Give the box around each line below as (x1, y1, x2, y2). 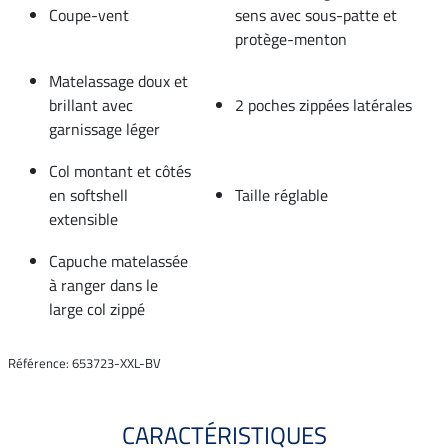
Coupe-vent (49, 2, 129, 27)
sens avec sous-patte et (235, 2, 397, 27)
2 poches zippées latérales (235, 92, 412, 117)
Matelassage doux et (49, 68, 188, 93)
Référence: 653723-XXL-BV (8, 352, 161, 373)
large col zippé (49, 296, 145, 321)
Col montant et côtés (49, 158, 191, 183)
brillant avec (49, 92, 133, 117)
